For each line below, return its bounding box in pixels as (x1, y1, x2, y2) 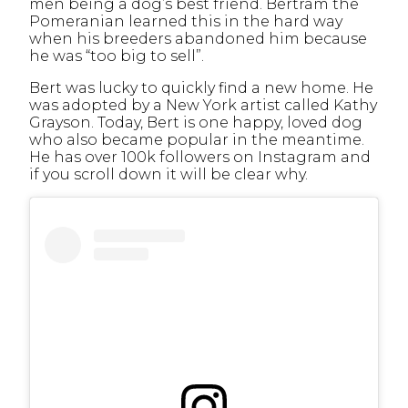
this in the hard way (191, 13, 342, 31)
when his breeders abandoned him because (29, 30, 367, 48)
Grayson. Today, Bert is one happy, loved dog (29, 114, 362, 132)
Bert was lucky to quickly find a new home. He (29, 79, 373, 97)
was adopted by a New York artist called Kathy (29, 97, 377, 115)
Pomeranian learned (29, 13, 191, 31)
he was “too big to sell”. (29, 47, 204, 66)
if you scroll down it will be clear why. (29, 166, 308, 184)
